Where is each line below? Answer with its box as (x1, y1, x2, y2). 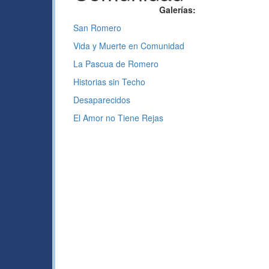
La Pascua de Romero (73, 58, 159, 70)
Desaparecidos (73, 94, 130, 106)
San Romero (73, 22, 121, 34)
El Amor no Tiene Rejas (73, 112, 163, 124)
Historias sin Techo (73, 76, 145, 88)
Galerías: (159, 4, 196, 16)
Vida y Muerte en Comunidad (73, 40, 184, 52)
